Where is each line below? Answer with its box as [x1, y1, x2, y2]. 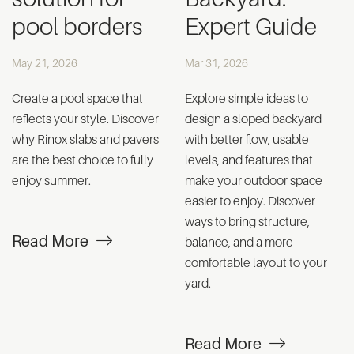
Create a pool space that [12, 91, 143, 106]
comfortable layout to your [185, 255, 327, 270]
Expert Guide [185, 13, 317, 40]
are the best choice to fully [12, 153, 153, 168]
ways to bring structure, [185, 214, 310, 229]
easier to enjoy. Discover [185, 194, 315, 209]
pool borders [12, 13, 143, 40]
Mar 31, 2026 [185, 56, 248, 70]
